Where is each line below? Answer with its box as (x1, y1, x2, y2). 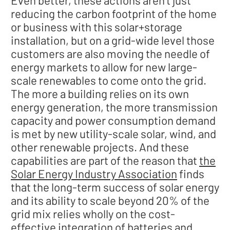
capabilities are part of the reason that (11, 153, 199, 167)
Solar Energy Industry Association (11, 166, 177, 180)
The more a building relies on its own (11, 86, 189, 100)
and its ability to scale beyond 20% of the (11, 193, 209, 207)
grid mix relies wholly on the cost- (11, 206, 175, 220)
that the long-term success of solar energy (11, 180, 219, 194)
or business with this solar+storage (11, 20, 182, 33)
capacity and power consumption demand (11, 113, 216, 127)
